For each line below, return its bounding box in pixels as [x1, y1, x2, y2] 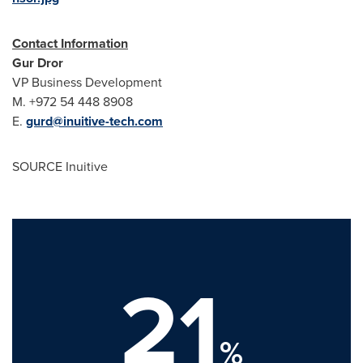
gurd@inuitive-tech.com [26, 112, 163, 131]
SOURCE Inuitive [12, 157, 108, 177]
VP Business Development [12, 73, 162, 92]
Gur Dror [12, 53, 63, 73]
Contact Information [12, 34, 128, 53]
